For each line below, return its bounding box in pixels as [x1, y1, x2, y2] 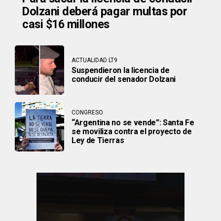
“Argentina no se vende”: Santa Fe [72, 118, 194, 128]
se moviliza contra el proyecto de [72, 127, 192, 137]
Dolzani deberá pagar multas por [22, 4, 187, 18]
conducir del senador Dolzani [72, 74, 176, 84]
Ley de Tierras [72, 136, 124, 146]
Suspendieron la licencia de [72, 66, 170, 75]
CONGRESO [72, 109, 103, 116]
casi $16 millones [22, 17, 110, 31]
